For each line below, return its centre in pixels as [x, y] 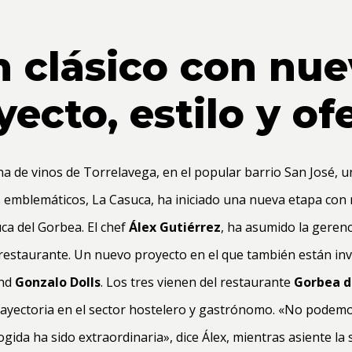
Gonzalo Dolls [58, 282]
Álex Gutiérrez [174, 227]
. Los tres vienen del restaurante [196, 282]
